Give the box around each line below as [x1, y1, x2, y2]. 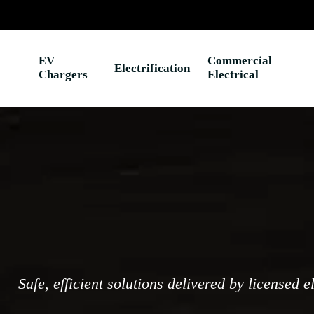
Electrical [207, 68, 259, 81]
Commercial [207, 54, 272, 67]
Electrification [114, 62, 190, 75]
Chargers [38, 68, 88, 81]
